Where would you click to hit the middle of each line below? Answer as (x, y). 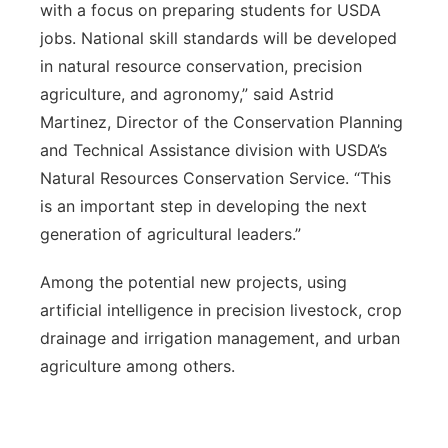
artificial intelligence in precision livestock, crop (221, 310)
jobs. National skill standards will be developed (218, 38)
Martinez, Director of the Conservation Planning (221, 122)
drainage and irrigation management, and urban (220, 338)
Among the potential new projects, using (193, 282)
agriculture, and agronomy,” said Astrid (187, 94)
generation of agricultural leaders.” (170, 234)
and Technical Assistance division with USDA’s (213, 150)
